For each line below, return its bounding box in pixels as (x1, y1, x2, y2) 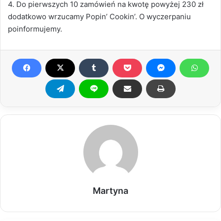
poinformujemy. (8, 24, 62, 34)
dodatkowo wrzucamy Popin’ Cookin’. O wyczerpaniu (8, 12, 191, 22)
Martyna (93, 185, 128, 196)
